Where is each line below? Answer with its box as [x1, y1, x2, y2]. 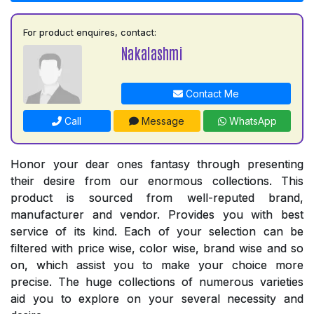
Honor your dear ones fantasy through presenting [11, 157, 303, 172]
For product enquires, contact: [23, 27, 156, 39]
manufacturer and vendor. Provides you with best [11, 207, 303, 222]
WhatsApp [226, 115, 277, 128]
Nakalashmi [121, 43, 183, 63]
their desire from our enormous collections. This [11, 174, 303, 189]
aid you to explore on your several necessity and [11, 292, 303, 306]
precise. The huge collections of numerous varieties [11, 275, 303, 289]
